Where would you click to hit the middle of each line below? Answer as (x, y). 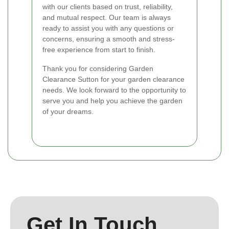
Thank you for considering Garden (98, 68)
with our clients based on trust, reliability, (108, 6)
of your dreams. (68, 111)
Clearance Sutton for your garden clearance (113, 79)
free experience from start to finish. (99, 49)
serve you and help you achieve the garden (112, 100)
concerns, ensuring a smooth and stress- (109, 39)
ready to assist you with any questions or (108, 28)
